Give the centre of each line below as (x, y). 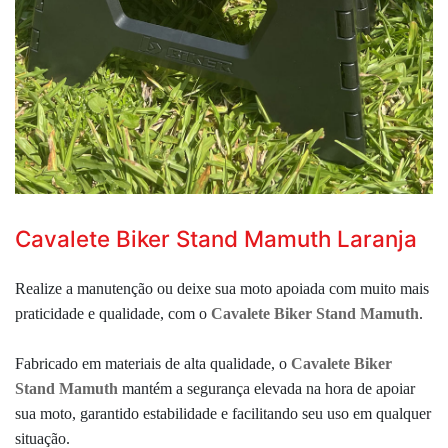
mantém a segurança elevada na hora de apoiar (266, 388)
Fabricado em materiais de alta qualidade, (147, 363)
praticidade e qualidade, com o (113, 313)
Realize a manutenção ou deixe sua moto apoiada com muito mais (222, 288)
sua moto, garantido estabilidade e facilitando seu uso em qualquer (223, 413)
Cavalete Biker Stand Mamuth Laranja (216, 238)
